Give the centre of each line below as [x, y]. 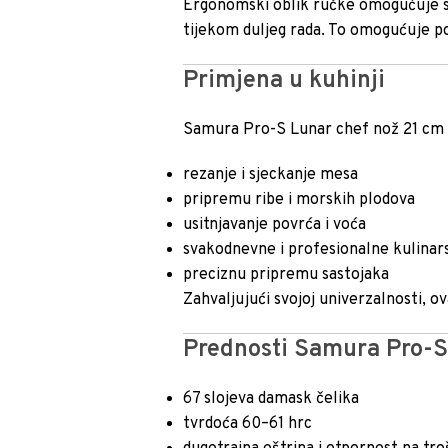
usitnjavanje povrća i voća [275, 225]
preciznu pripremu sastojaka [286, 275]
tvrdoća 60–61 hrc [248, 424]
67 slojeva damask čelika [271, 399]
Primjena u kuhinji [284, 81]
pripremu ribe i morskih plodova [299, 200]
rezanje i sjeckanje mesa [271, 175]
